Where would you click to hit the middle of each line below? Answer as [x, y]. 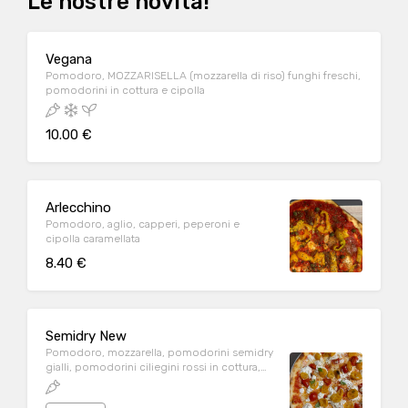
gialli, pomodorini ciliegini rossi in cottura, [153, 367]
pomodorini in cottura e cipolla [125, 90]
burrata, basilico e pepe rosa [118, 382]
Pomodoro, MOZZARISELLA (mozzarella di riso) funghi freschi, [203, 76]
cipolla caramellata [93, 239]
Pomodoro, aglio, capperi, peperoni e [143, 224]
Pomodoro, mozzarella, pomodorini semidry [159, 352]
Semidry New [86, 336]
